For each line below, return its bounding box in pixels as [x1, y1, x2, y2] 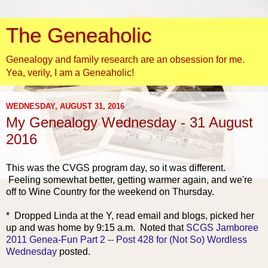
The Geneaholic [6, 24, 152, 47]
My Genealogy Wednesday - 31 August [6, 114, 253, 130]
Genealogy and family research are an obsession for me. [6, 54, 245, 65]
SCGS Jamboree [186, 222, 258, 233]
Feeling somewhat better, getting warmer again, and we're [6, 174, 252, 185]
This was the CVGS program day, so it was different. [6, 162, 226, 173]
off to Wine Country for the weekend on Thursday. [6, 186, 214, 197]
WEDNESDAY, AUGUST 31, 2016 [6, 101, 124, 111]
